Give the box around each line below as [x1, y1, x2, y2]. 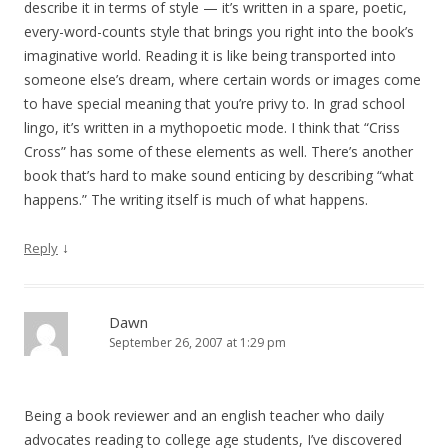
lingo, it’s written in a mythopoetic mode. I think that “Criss [24, 118, 400, 137]
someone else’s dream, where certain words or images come [24, 70, 421, 89]
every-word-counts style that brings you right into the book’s [24, 22, 414, 41]
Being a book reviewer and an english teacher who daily [24, 406, 384, 425]
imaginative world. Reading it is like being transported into [24, 46, 396, 65]
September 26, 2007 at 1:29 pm [109, 334, 286, 351]
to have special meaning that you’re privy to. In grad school [24, 94, 405, 113]
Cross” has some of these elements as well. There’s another [24, 142, 413, 161]
